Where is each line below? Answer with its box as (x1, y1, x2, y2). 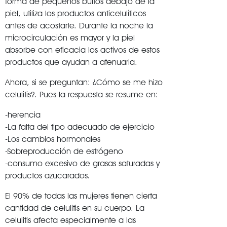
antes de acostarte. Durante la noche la (5, 20, 153, 30)
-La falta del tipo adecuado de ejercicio (5, 122, 155, 132)
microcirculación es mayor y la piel (5, 32, 135, 43)
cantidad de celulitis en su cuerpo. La (5, 203, 144, 213)
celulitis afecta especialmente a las (5, 215, 136, 225)
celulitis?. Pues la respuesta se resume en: (5, 89, 158, 99)
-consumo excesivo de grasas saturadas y (5, 158, 160, 168)
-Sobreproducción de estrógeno (5, 146, 123, 156)
